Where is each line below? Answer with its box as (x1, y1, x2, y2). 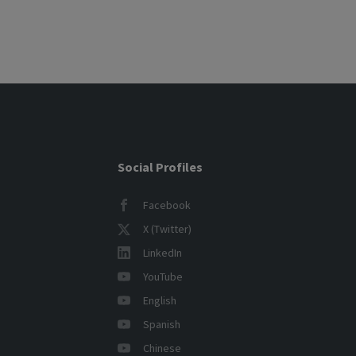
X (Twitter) (142, 221, 192, 236)
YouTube (142, 269, 183, 284)
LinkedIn (142, 245, 182, 260)
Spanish (142, 316, 180, 331)
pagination (117, 43, 203, 66)
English (142, 292, 176, 308)
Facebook (142, 197, 191, 212)
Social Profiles (117, 158, 203, 175)
